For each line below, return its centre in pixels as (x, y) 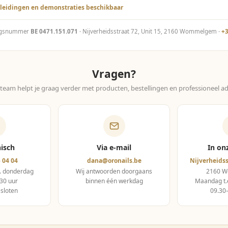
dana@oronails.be (114, 161)
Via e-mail (114, 147)
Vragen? (114, 74)
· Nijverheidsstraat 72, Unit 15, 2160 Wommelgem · (150, 31)
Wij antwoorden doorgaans (114, 171)
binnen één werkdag (114, 181)
